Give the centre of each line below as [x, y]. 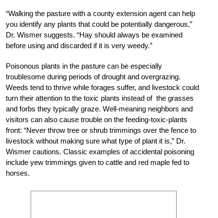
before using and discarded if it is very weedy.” [79, 45]
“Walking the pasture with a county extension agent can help [100, 13]
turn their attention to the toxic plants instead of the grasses [100, 98]
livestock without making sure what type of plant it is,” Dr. [96, 141]
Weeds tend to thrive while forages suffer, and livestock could [102, 87]
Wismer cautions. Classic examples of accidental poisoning [100, 151]
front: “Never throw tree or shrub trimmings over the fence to [101, 130]
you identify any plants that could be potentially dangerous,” [99, 24]
